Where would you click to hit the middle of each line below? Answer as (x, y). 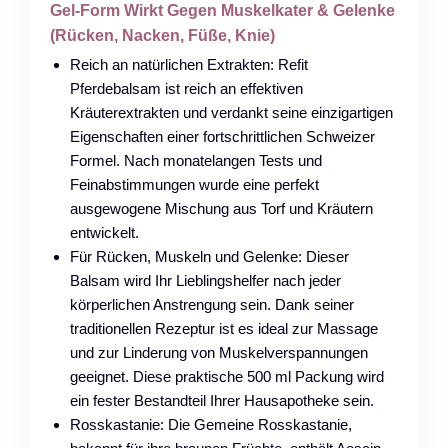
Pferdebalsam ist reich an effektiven (186, 88)
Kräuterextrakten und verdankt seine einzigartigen (231, 112)
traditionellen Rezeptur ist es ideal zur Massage (224, 328)
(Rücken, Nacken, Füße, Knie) (162, 35)
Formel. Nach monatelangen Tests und (196, 160)
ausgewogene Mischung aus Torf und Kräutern (221, 208)
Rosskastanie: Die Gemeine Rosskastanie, (211, 424)
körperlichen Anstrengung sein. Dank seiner (212, 304)
